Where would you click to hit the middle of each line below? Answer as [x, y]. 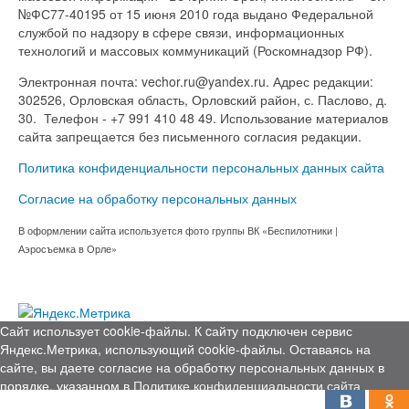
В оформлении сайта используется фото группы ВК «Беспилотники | [178, 231]
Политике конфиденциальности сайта [247, 385]
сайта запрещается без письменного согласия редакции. [192, 136]
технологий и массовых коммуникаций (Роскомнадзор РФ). [197, 51]
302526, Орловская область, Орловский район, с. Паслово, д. [203, 100]
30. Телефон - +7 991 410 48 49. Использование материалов [203, 118]
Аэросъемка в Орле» [68, 249]
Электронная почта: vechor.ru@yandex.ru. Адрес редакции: [196, 82]
